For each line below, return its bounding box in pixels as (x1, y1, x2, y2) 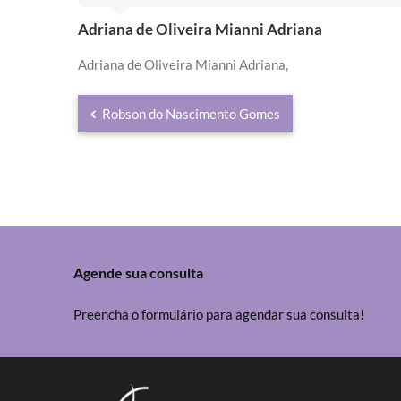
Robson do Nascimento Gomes (99, 106, 280, 122)
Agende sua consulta (73, 264, 203, 281)
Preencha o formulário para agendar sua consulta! (73, 306, 364, 322)
